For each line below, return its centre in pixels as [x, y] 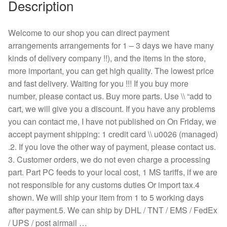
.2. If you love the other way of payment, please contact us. [112, 147]
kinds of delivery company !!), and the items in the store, [107, 58]
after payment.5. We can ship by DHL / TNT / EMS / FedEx [113, 210]
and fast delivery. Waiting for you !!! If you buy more [98, 84]
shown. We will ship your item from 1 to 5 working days [106, 198]
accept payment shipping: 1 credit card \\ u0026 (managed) [113, 134]
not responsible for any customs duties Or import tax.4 [104, 185]
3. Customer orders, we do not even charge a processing [109, 160]
